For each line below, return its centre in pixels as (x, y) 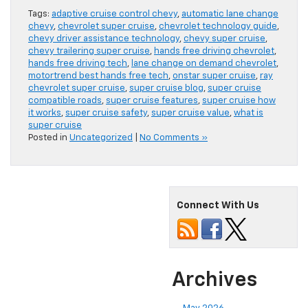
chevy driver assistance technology (104, 39)
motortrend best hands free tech (98, 76)
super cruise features (152, 101)
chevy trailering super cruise (89, 52)
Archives (214, 281)
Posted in (49, 138)
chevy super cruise (224, 39)
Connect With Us (218, 206)
